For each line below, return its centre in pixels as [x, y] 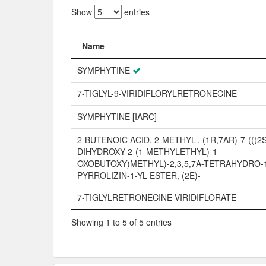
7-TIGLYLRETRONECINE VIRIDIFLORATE [157, 197]
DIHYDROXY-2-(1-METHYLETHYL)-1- [149, 152]
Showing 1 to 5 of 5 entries [121, 222]
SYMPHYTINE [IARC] [117, 117]
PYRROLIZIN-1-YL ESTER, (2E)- [139, 175]
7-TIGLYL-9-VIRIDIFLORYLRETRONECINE [157, 94]
